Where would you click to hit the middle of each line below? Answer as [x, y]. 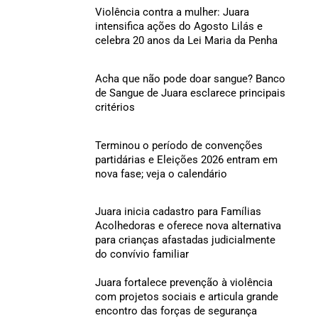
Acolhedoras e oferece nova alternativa [188, 226]
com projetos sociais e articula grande [186, 297]
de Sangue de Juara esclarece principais [190, 93]
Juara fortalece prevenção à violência [183, 283]
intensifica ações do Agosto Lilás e [179, 27]
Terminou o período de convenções [179, 145]
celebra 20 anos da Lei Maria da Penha [186, 41]
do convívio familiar [142, 254]
